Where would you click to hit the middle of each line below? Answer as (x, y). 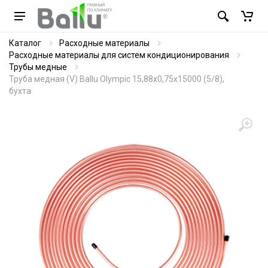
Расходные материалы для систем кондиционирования (119, 55)
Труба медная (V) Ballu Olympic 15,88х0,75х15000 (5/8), (117, 79)
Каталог (25, 43)
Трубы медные (38, 67)
